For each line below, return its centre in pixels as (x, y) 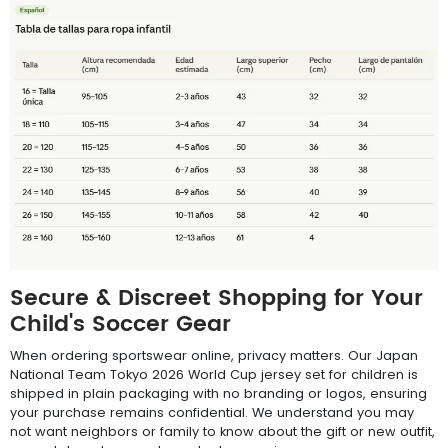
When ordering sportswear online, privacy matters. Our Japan (214, 355)
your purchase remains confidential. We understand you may (212, 412)
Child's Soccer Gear (120, 324)
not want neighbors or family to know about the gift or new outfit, (222, 431)
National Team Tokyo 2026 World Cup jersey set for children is (214, 374)
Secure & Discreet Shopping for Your (216, 298)
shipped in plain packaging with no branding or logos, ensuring (218, 393)
